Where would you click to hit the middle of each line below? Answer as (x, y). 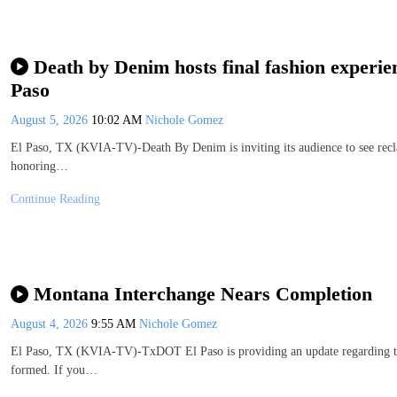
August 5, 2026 (51, 120)
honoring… (39, 166)
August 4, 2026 (51, 324)
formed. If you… (54, 370)
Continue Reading (55, 198)
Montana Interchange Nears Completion (202, 294)
